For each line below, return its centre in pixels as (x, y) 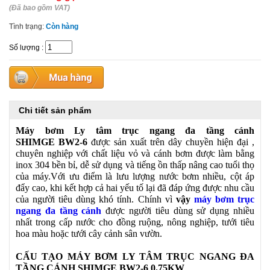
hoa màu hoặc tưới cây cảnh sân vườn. (89, 234)
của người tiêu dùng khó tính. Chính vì (96, 199)
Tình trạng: (27, 27)
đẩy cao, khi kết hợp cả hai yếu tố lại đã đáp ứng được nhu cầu (135, 188)
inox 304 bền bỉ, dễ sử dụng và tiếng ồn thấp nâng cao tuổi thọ (135, 165)
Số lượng (24, 47)
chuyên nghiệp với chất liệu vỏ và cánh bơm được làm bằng (135, 153)
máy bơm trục (224, 199)
